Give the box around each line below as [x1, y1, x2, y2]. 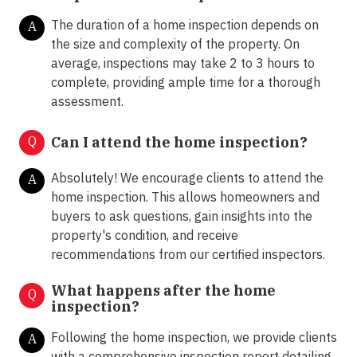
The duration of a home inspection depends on [51, 17, 319, 33]
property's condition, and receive [51, 227, 238, 244]
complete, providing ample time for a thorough [51, 74, 320, 91]
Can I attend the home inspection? [51, 133, 308, 152]
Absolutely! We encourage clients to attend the [51, 170, 324, 186]
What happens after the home [51, 281, 276, 300]
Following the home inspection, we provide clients [51, 329, 337, 346]
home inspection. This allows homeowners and [51, 189, 320, 206]
